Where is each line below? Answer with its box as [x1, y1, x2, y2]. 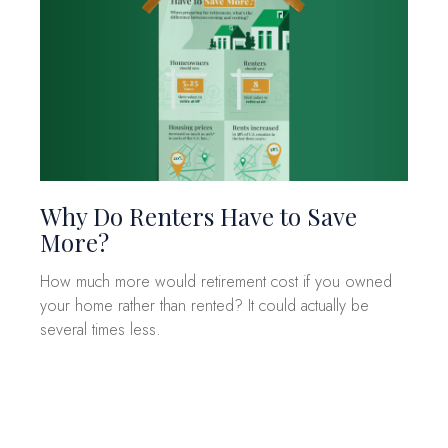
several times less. [40, 317, 161, 341]
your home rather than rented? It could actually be [40, 293, 369, 317]
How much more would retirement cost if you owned [40, 269, 392, 293]
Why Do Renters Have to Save [40, 199, 357, 232]
